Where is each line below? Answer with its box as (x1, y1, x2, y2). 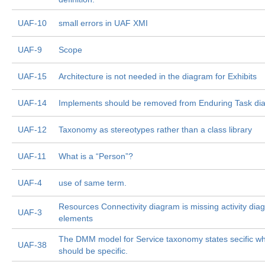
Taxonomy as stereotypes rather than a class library (59, 125, 252, 134)
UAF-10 (18, 18, 47, 28)
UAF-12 (18, 125, 47, 134)
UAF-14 (18, 98, 47, 108)
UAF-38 (18, 240, 47, 250)
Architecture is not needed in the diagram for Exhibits (59, 72, 257, 81)
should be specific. (59, 246, 128, 256)
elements (59, 214, 93, 223)
